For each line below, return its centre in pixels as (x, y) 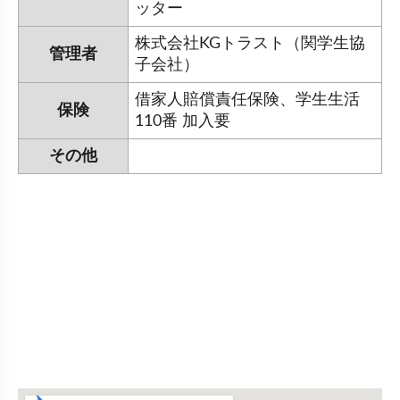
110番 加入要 (185, 121)
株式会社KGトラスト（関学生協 (250, 44)
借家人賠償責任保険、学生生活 (247, 100)
